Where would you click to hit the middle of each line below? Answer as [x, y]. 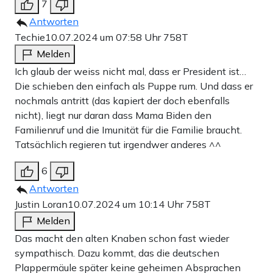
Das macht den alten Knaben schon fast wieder [122, 238]
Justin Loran [41, 204]
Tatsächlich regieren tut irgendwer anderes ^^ [118, 144]
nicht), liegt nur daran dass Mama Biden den [113, 115]
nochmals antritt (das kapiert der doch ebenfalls [122, 100]
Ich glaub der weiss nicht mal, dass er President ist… [130, 71]
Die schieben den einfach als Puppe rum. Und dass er [134, 86]
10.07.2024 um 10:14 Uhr [127, 204]
